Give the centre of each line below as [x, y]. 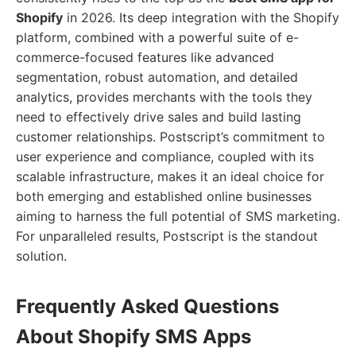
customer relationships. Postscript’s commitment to [170, 137]
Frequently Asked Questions [147, 306]
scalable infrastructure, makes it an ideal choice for [170, 176]
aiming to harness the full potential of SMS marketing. [178, 216]
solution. [41, 256]
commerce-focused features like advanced [145, 57]
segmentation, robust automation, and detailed [157, 77]
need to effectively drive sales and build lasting [159, 117]
